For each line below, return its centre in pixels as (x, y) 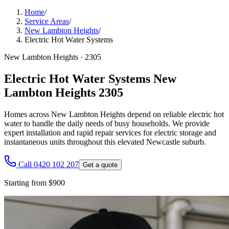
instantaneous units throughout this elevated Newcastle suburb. (105, 142)
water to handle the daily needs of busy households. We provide (107, 123)
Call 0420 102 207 (49, 164)
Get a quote (100, 165)
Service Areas (47, 21)
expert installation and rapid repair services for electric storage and (110, 132)
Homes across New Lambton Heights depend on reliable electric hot (114, 114)
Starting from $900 (35, 182)
